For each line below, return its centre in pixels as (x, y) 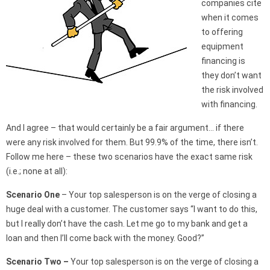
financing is (223, 61)
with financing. (229, 104)
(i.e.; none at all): (37, 171)
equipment (222, 46)
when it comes (230, 17)
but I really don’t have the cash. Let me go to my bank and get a (127, 224)
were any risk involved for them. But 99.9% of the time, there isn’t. (132, 142)
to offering (222, 32)
